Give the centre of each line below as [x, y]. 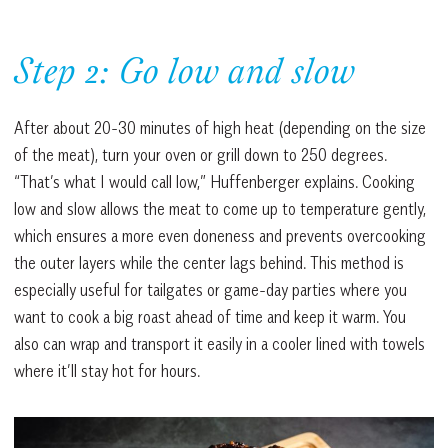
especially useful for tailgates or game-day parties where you [210, 289]
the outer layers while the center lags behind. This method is [209, 262]
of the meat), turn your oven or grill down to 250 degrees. [200, 154]
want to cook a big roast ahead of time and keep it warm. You [210, 316]
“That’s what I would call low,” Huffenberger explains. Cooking [214, 181]
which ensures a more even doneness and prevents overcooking [220, 235]
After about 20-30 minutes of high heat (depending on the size [220, 127]
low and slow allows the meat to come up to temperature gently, [220, 208]
